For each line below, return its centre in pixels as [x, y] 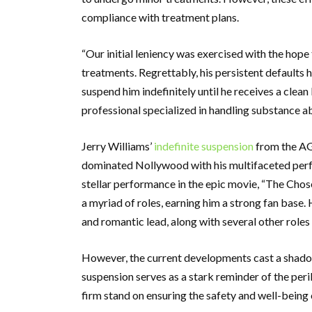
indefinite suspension [204, 146]
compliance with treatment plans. [160, 17]
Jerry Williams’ [118, 146]
